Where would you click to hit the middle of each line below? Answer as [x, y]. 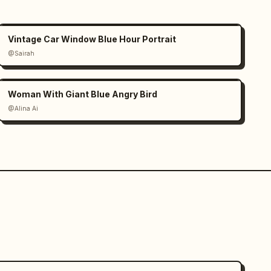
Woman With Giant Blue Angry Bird [83, 94]
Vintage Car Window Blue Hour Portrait [92, 39]
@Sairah [21, 53]
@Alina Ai [23, 108]
